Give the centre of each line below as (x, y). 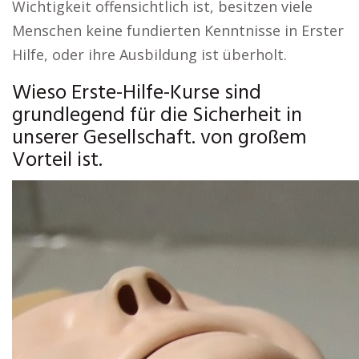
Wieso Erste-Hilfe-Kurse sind (137, 94)
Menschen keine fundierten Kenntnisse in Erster (178, 31)
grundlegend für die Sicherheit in (157, 116)
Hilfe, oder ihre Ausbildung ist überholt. (149, 55)
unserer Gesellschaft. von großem (159, 139)
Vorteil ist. (57, 161)
